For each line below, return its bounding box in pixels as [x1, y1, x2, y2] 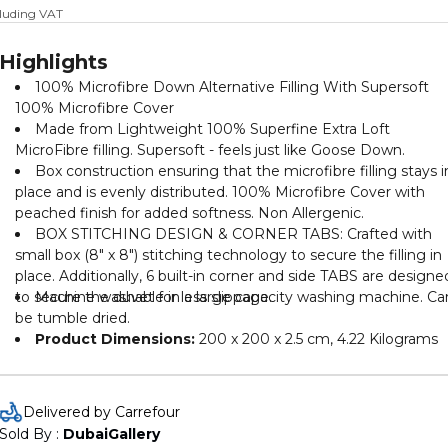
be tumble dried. [15, 309, 130, 327]
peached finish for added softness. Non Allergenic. [15, 204, 364, 222]
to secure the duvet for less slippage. [15, 288, 272, 306]
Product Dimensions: [35, 330, 199, 348]
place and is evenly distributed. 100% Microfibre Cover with [15, 183, 425, 201]
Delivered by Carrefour [23, 403, 180, 421]
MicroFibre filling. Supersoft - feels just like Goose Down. [15, 141, 405, 159]
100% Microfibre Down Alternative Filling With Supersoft [35, 78, 429, 96]
